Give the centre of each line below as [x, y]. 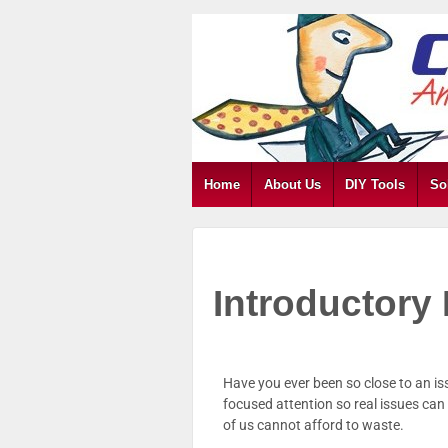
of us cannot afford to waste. [313, 425]
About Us [293, 184]
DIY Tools [375, 184]
